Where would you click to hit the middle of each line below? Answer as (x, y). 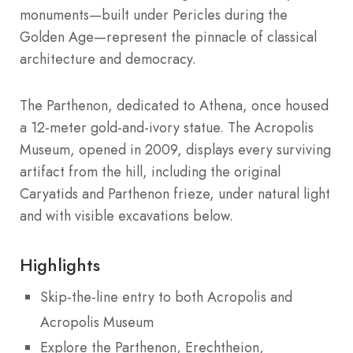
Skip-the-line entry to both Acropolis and (166, 297)
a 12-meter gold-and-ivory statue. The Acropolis (167, 127)
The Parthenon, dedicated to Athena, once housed (174, 105)
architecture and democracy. (108, 59)
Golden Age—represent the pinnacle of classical (168, 37)
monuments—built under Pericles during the (154, 15)
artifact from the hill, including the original (150, 171)
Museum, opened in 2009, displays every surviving (175, 149)
